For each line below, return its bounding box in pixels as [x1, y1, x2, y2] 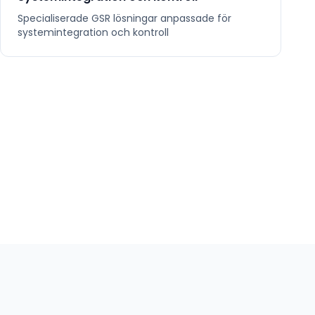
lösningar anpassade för [110, 11, 231, 25]
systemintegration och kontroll [18, 25, 169, 39]
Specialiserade [18, 11, 91, 25]
